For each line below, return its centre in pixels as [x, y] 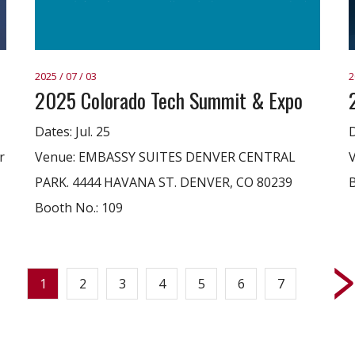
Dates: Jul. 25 [73, 132]
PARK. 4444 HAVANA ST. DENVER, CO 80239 [164, 182]
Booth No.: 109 [79, 208]
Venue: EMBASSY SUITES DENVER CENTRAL [165, 157]
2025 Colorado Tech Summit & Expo [169, 100]
